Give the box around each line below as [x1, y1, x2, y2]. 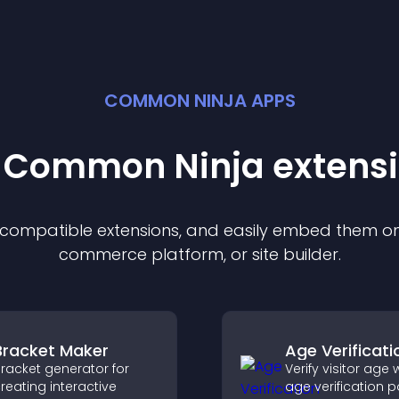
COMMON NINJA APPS [103, 88, 296, 113]
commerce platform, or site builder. [58, 243, 341, 265]
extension [97, 219, 171, 241]
